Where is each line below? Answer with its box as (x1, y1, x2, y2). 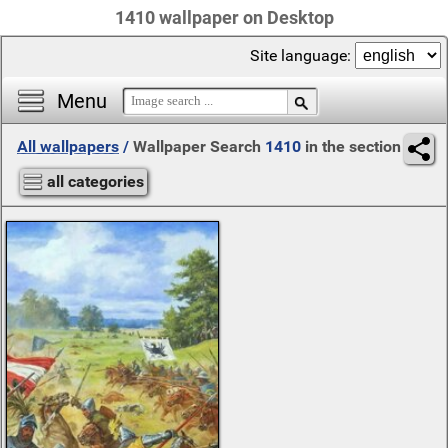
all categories (47, 172, 144, 191)
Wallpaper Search (133, 137, 265, 156)
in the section (301, 137, 401, 156)
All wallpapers (17, 137, 119, 156)
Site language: (250, 46, 355, 65)
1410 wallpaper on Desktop (114, 7, 334, 28)
